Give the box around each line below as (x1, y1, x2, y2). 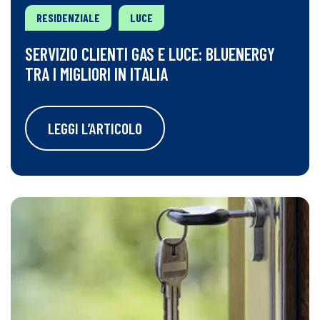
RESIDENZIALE (36, 11, 100, 24)
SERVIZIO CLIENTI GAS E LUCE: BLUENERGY (25, 44, 275, 64)
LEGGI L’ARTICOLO (48, 119, 142, 137)
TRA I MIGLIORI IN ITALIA (25, 64, 168, 84)
